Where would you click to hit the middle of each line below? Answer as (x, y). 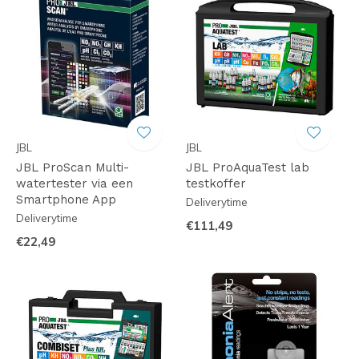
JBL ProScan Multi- (73, 167)
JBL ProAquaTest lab (247, 167)
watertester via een (75, 183)
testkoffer (216, 183)
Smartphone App (66, 199)
